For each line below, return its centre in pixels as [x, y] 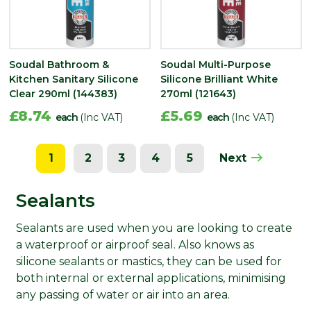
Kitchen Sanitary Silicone [74, 79]
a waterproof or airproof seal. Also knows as [135, 244]
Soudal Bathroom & [59, 64]
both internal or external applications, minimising [151, 278]
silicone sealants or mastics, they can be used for [149, 261]
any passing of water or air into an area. [123, 294]
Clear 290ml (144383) [63, 93]
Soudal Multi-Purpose [216, 64]
